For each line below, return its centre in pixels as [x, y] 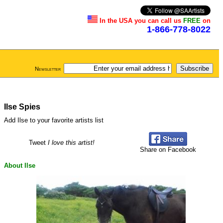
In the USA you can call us [141, 21]
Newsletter [48, 69]
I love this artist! [71, 143]
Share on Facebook [168, 150]
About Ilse [20, 165]
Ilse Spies [22, 107]
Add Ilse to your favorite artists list [54, 120]
